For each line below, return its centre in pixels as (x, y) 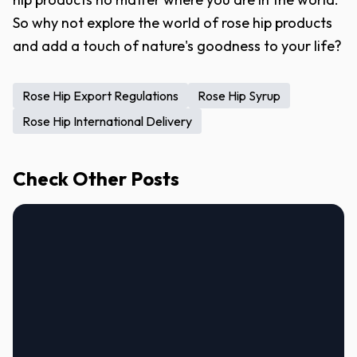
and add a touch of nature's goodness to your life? (177, 46)
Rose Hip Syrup (239, 96)
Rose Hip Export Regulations (100, 96)
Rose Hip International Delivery (107, 121)
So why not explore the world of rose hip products (173, 23)
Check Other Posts (96, 178)
